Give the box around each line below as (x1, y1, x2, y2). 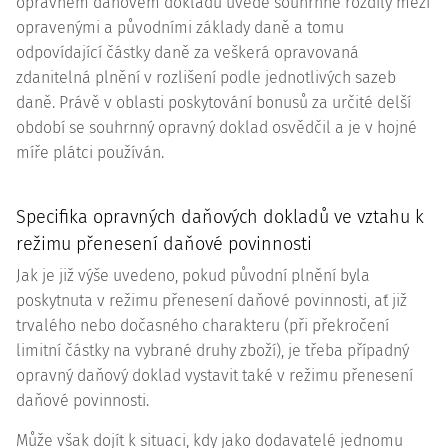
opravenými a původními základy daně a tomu (16, 18, 344, 37)
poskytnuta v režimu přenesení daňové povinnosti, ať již (16, 291, 407, 310)
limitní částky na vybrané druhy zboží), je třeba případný (16, 341, 409, 360)
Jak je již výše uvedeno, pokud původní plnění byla (16, 266, 370, 285)
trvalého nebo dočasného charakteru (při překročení (16, 316, 389, 335)
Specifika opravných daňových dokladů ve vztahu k (16, 206, 424, 228)
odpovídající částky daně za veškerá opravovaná (16, 43, 359, 62)
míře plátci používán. (16, 143, 164, 162)
